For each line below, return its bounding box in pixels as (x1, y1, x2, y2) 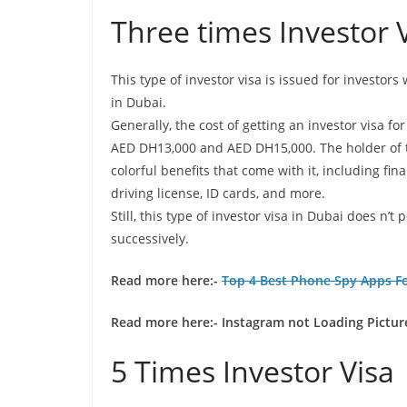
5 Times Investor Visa (111, 352, 394, 391)
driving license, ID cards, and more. (111, 184, 325, 202)
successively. (111, 230, 189, 247)
